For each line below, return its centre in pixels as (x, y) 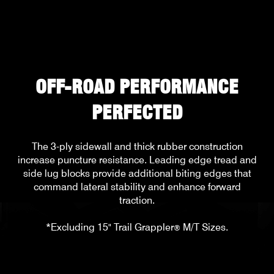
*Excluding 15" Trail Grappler (110, 227)
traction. (137, 200)
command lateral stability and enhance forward (137, 187)
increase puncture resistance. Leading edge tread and (137, 160)
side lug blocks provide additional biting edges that (137, 173)
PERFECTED (137, 113)
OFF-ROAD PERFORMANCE (137, 87)
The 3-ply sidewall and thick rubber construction (137, 146)
